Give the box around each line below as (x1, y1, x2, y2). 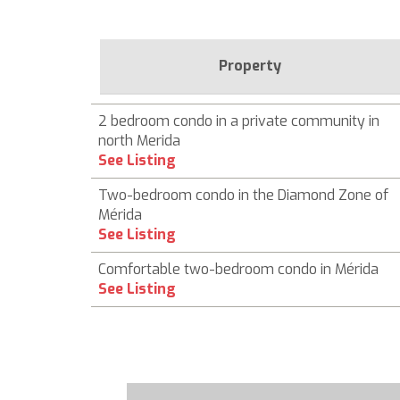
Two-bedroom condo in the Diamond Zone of (98, 186, 388, 204)
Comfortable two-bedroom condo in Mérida (98, 260, 379, 279)
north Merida (98, 131, 180, 150)
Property (219, 56, 281, 75)
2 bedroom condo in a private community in (98, 112, 379, 130)
